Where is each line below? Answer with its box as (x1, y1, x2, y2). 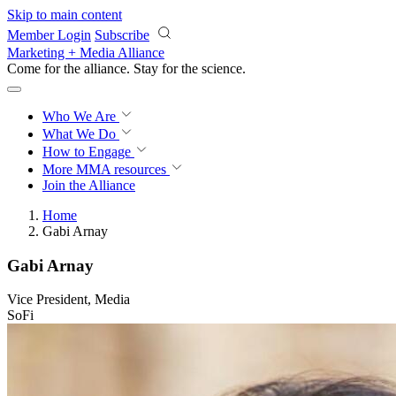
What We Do (42, 126, 119, 141)
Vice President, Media (7, 292, 130, 308)
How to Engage (42, 144, 134, 159)
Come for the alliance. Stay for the (7, 61, 202, 76)
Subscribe (95, 27, 149, 42)
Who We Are (42, 109, 119, 124)
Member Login (7, 27, 91, 42)
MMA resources (72, 162, 166, 177)
